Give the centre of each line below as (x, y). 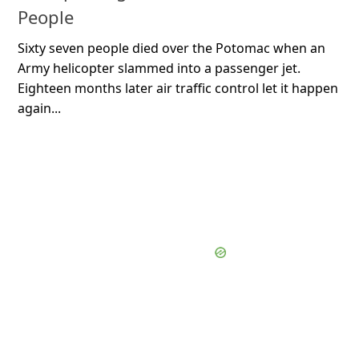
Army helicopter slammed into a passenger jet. (159, 69)
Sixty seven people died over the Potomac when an (171, 48)
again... (39, 109)
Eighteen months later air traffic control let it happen (178, 89)
